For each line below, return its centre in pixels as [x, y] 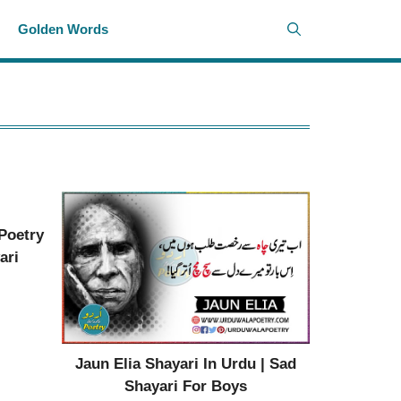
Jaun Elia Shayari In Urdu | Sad [185, 363]
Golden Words [64, 29]
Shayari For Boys [185, 386]
